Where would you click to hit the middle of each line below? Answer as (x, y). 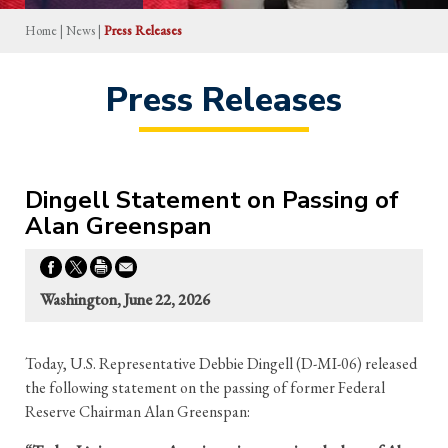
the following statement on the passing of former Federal (205, 387)
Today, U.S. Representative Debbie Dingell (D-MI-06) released (221, 363)
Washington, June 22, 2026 (125, 299)
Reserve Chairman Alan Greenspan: (137, 411)
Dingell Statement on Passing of (212, 199)
